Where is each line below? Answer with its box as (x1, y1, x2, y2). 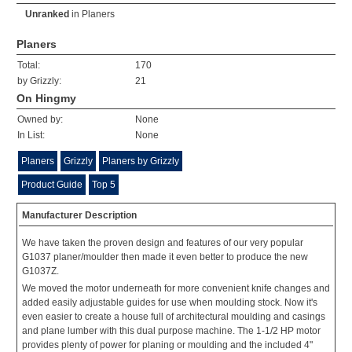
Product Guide (21, 179, 82, 190)
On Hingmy (16, 92, 76, 104)
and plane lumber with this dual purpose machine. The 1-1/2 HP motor (22, 325, 321, 336)
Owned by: (17, 114, 63, 125)
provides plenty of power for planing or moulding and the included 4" (22, 339, 313, 350)
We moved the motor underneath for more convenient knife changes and (22, 283, 330, 294)
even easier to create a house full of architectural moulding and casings (22, 311, 325, 322)
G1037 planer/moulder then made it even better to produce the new (22, 251, 308, 262)
